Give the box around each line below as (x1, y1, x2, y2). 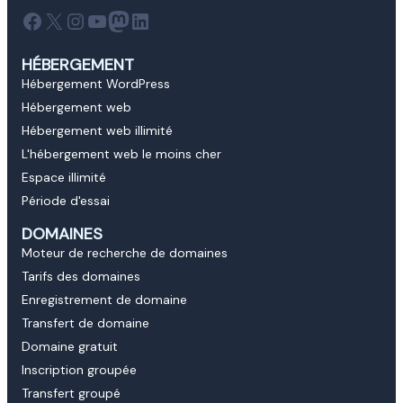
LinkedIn (129, 5, 211, 34)
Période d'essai (22, 193, 110, 210)
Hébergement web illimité (22, 122, 173, 139)
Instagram (64, 5, 165, 34)
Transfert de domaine (22, 315, 149, 332)
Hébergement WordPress (22, 76, 170, 93)
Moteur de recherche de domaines (22, 245, 228, 262)
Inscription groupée (22, 362, 137, 379)
